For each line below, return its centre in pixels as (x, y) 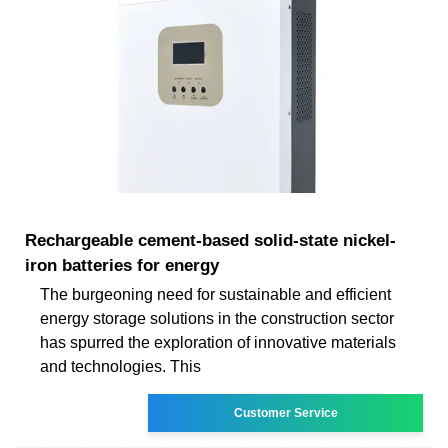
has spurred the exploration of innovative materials (218, 342)
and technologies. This (120, 366)
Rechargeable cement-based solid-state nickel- (210, 240)
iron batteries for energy (122, 265)
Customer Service (285, 412)
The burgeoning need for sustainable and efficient (215, 294)
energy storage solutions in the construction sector (217, 318)
